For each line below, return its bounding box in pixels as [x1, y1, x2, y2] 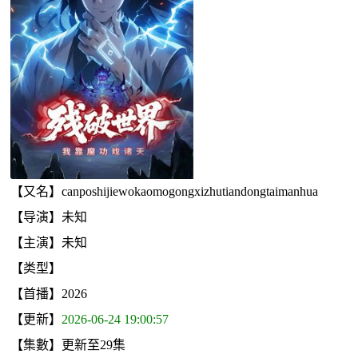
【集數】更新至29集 [10, 337, 125, 352]
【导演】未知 [10, 209, 87, 224]
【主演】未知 [10, 235, 87, 249]
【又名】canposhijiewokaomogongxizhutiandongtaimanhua [10, 184, 318, 198]
